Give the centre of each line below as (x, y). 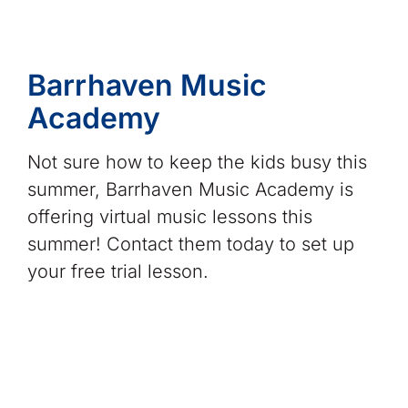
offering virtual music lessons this (169, 216)
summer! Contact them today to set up (190, 244)
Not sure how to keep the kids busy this (197, 162)
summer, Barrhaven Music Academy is (190, 189)
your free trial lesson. (117, 271)
